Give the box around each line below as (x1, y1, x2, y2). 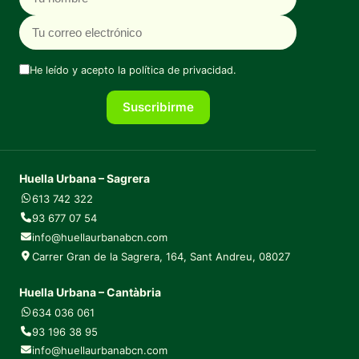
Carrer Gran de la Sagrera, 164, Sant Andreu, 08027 (32, 249, 290, 263)
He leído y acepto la (30, 63, 129, 76)
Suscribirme (122, 99, 194, 115)
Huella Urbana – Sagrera (19, 171, 150, 185)
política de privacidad (129, 63, 233, 76)
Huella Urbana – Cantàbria (19, 284, 161, 299)
